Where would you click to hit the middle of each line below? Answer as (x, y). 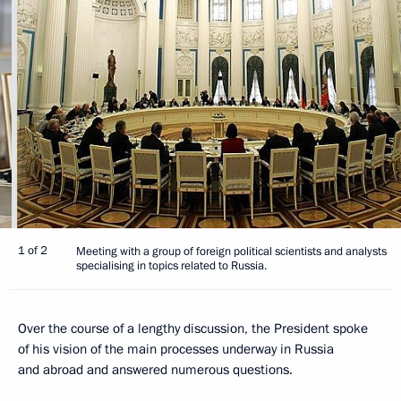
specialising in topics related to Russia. (171, 265)
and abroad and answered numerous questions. (155, 369)
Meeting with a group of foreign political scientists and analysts (231, 251)
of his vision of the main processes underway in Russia (176, 349)
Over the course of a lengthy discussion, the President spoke (193, 328)
